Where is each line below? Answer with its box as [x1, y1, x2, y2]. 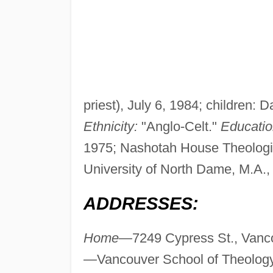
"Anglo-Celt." [137, 119, 221, 135]
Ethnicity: [83, 119, 138, 135]
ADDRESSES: [83, 194, 199, 214]
